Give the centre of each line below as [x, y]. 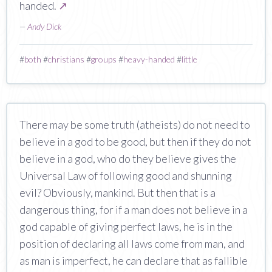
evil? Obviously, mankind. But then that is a [117, 192]
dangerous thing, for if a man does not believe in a [134, 209]
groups [104, 59]
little [189, 59]
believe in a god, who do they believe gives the [128, 158]
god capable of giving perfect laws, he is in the [126, 226]
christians [66, 59]
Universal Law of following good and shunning [126, 175]
